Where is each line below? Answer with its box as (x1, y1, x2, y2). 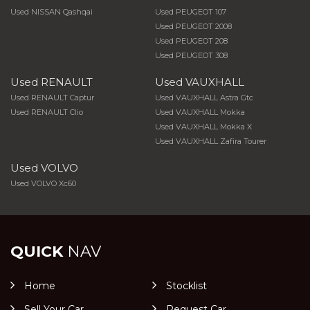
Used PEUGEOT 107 (154, 7, 226, 17)
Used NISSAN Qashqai (10, 7, 93, 17)
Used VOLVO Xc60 (10, 179, 76, 188)
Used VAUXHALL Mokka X (154, 122, 252, 131)
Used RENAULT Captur (10, 93, 94, 102)
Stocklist (165, 280, 207, 292)
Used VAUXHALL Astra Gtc (154, 93, 253, 102)
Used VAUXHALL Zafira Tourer (154, 136, 266, 146)
